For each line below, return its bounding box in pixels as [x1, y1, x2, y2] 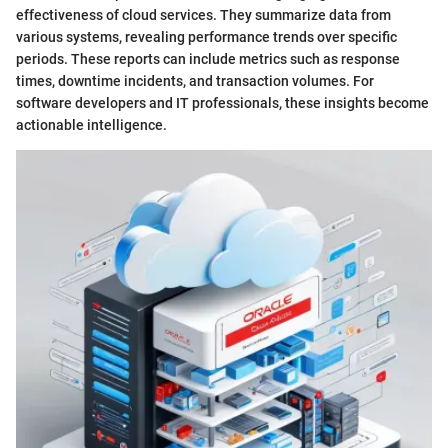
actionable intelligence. [16, 117, 167, 133]
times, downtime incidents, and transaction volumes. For [16, 73, 374, 89]
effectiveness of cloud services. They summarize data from [16, 7, 391, 23]
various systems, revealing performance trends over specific [16, 29, 397, 45]
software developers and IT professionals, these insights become [16, 95, 429, 111]
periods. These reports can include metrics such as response [16, 51, 400, 67]
